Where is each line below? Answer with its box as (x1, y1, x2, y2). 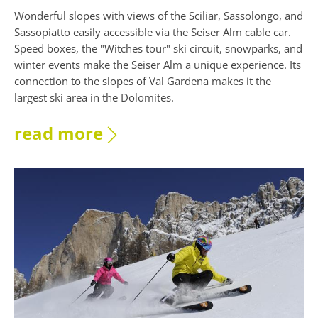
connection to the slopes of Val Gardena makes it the (14, 74, 271, 89)
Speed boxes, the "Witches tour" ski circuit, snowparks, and (14, 41, 302, 56)
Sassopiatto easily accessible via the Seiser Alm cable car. (14, 25, 291, 40)
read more (14, 121, 103, 146)
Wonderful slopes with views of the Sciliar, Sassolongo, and (14, 9, 303, 23)
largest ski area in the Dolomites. (14, 90, 174, 105)
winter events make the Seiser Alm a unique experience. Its (14, 57, 301, 72)
